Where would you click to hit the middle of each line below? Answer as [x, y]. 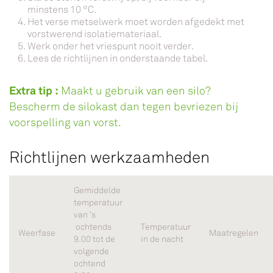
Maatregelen [234, 233]
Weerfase [37, 233]
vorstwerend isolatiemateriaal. [94, 34]
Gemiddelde [97, 191]
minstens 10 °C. [62, 10]
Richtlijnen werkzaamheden [109, 158]
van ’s [85, 215]
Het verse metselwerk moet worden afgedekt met [136, 22]
